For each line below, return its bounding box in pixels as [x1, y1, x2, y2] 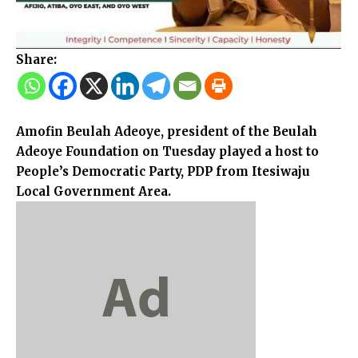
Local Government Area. [16, 183, 171, 199]
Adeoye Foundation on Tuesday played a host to [16, 143, 319, 159]
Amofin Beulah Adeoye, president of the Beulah [16, 123, 317, 139]
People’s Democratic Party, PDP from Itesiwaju [16, 163, 310, 179]
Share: [16, 51, 57, 67]
